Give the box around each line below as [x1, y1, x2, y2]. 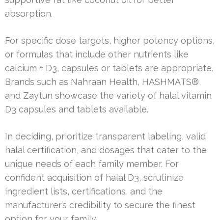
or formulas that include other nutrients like [5, 49, 189, 60]
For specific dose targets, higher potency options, [5, 35, 215, 46]
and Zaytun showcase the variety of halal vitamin [5, 90, 212, 101]
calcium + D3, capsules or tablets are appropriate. [5, 63, 213, 74]
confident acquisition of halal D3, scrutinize [5, 172, 184, 183]
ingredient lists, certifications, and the [5, 186, 163, 197]
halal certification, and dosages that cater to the [5, 145, 207, 156]
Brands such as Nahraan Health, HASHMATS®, [5, 77, 201, 87]
